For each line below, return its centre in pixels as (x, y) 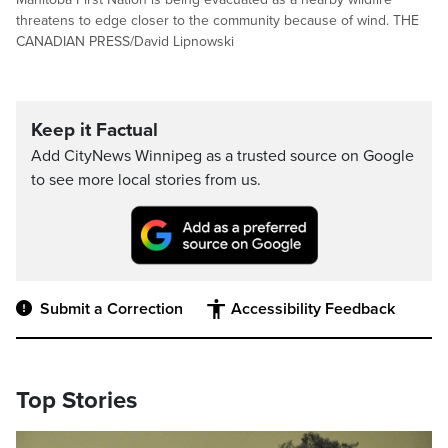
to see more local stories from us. (146, 180)
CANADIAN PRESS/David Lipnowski (125, 41)
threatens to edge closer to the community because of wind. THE (217, 20)
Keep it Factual (94, 130)
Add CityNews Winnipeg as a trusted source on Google (222, 156)
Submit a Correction (111, 309)
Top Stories (76, 401)
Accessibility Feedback (313, 309)
